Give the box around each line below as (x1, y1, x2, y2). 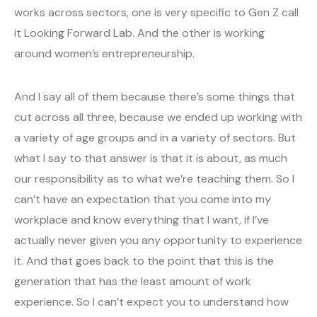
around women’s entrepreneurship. (14, 46, 195, 62)
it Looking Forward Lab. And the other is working (14, 25, 265, 41)
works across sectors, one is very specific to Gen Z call (14, 5, 299, 21)
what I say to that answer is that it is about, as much (14, 151, 287, 166)
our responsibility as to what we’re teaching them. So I (14, 171, 294, 187)
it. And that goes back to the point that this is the (14, 253, 274, 269)
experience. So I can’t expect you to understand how (14, 294, 289, 310)
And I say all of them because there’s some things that (14, 89, 295, 105)
